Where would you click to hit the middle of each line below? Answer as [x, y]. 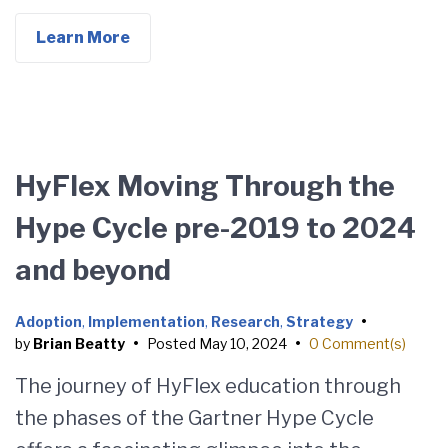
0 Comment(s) [357, 343]
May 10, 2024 [243, 343]
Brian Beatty [79, 343]
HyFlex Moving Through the [205, 186]
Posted [173, 343]
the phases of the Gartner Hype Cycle [194, 418]
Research [245, 321]
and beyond [93, 270]
